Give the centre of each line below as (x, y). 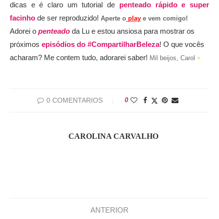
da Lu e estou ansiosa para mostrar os (132, 31)
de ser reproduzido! (68, 18)
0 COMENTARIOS (74, 100)
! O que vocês (182, 44)
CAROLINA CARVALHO (113, 136)
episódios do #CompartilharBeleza (100, 44)
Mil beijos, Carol (173, 58)
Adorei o (24, 31)
